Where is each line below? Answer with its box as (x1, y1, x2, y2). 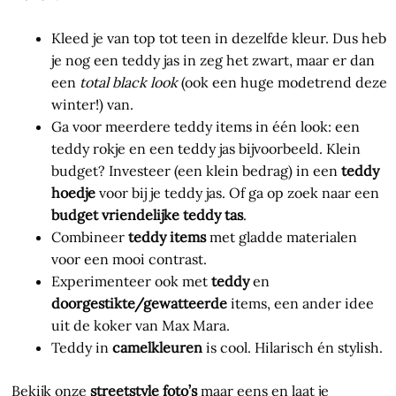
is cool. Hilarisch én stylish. (202, 339, 383, 357)
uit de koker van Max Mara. (51, 316, 230, 335)
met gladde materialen (206, 228, 357, 247)
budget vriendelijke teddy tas (51, 206, 243, 225)
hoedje (51, 184, 95, 202)
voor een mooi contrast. (51, 250, 207, 269)
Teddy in (51, 339, 112, 357)
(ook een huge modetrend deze (178, 73, 387, 92)
